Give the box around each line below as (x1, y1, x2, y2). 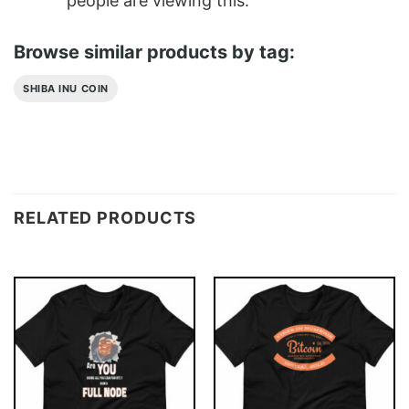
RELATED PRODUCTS (14, 207, 197, 227)
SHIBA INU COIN (23, 82, 109, 96)
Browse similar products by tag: (14, 41, 295, 64)
